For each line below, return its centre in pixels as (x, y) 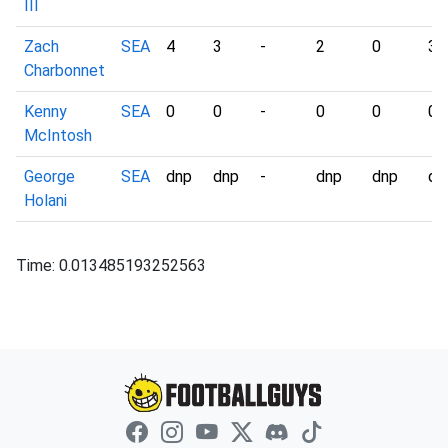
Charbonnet (64, 70)
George (49, 176)
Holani (45, 200)
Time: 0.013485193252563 (111, 265)
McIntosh (58, 135)
